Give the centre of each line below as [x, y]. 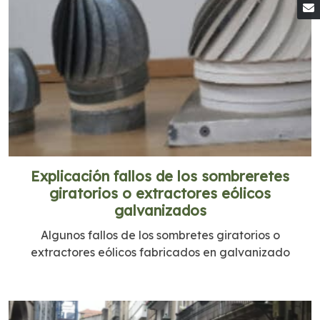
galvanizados [160, 210]
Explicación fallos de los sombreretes [160, 176]
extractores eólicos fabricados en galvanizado [160, 252]
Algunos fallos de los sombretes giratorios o [160, 235]
